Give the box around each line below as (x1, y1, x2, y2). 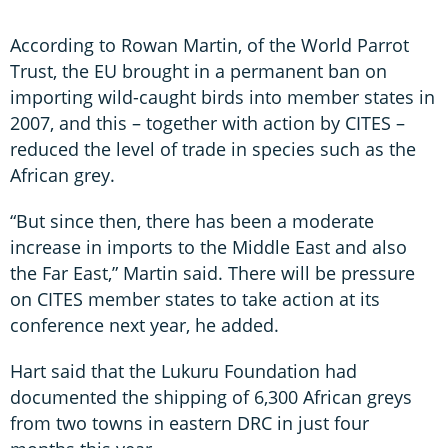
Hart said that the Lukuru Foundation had (10, 358, 357, 383)
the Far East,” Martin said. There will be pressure (10, 260, 415, 285)
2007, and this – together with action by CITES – (10, 110, 405, 135)
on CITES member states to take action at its (10, 286, 380, 311)
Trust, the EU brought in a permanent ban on (10, 58, 387, 83)
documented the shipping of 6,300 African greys (10, 384, 412, 409)
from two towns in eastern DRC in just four (10, 410, 369, 435)
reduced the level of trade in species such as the (10, 136, 416, 161)
